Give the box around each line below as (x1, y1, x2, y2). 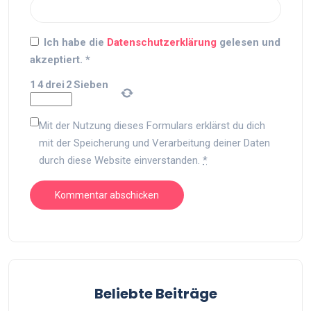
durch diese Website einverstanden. (39, 154, 203, 167)
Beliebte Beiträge (94, 284, 217, 303)
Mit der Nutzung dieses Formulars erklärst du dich (39, 119, 265, 132)
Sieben (74, 78, 108, 91)
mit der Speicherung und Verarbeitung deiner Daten (39, 137, 270, 149)
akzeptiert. (30, 53, 83, 66)
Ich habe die (44, 36, 107, 49)
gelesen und (219, 36, 280, 49)
